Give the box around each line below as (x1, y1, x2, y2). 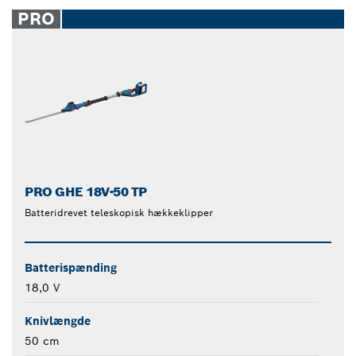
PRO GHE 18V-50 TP (25, 184, 147, 201)
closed (184, 7, 221, 21)
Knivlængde (25, 314, 91, 329)
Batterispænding (25, 261, 117, 276)
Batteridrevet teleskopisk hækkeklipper (25, 207, 213, 219)
